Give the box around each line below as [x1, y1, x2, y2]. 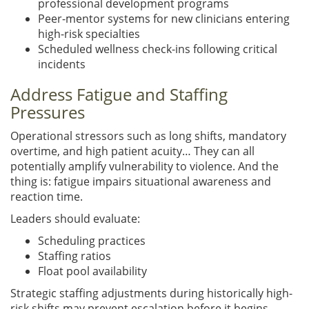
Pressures [10, 100, 85, 123]
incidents [38, 56, 86, 72]
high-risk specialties [38, 26, 140, 41]
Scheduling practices [38, 232, 146, 248]
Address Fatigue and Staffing [10, 82, 228, 106]
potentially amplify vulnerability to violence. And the [10, 158, 279, 174]
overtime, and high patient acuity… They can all [10, 143, 255, 159]
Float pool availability [38, 263, 147, 279]
